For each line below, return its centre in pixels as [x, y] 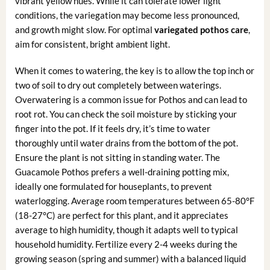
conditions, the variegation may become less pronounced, [127, 15]
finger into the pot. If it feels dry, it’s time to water [112, 128]
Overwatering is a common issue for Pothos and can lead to [131, 99]
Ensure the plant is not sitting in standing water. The [117, 157]
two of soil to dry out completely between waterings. [118, 85]
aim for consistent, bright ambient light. [92, 44]
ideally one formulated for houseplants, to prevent [113, 186]
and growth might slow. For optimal [84, 30]
